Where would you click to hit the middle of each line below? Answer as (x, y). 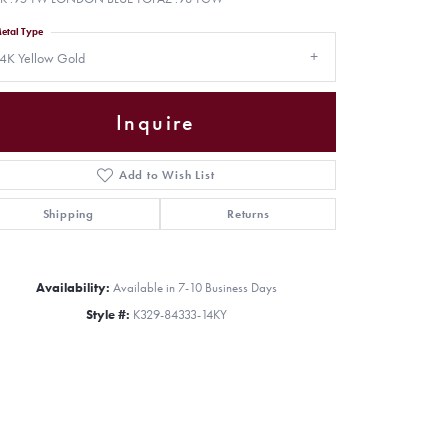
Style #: (107, 315)
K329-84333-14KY (179, 315)
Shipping (68, 214)
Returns (248, 214)
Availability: (72, 288)
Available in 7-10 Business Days (194, 288)
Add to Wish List (166, 175)
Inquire (156, 122)
